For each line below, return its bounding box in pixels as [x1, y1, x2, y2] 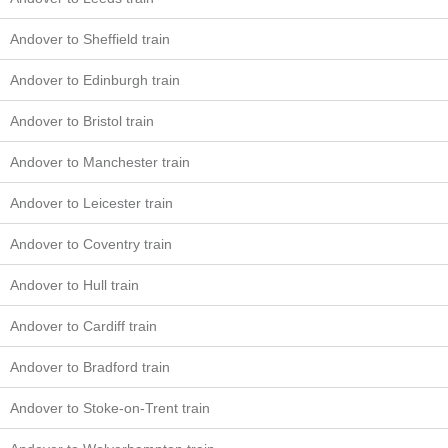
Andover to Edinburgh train [10, 72, 180, 88]
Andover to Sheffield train [10, 31, 170, 47]
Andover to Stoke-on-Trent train [10, 400, 210, 416]
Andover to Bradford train [10, 359, 170, 375]
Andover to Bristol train [10, 113, 154, 129]
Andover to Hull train [10, 277, 139, 293]
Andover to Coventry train [10, 236, 172, 252]
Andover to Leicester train [10, 195, 173, 211]
